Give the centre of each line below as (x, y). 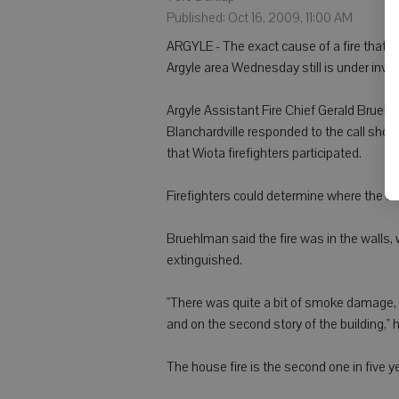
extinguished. (204, 260)
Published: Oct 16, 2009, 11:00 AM (260, 17)
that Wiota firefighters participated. (264, 153)
